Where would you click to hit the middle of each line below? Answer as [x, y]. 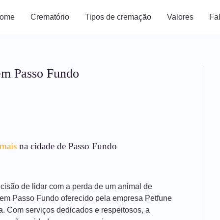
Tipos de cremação [118, 17]
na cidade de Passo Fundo [67, 146]
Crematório [50, 17]
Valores [180, 17]
